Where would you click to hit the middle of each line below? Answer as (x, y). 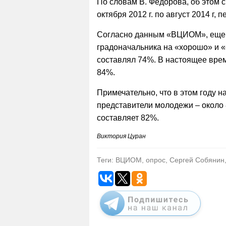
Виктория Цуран (121, 136)
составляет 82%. (128, 118)
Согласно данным (131, 34)
